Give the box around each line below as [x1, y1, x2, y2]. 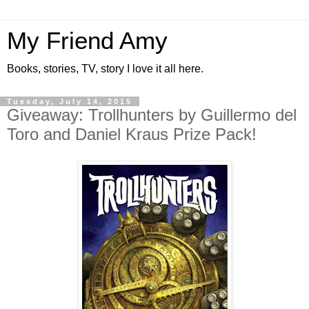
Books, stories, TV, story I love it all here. [7, 63, 203, 74]
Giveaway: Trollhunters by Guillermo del [7, 106, 297, 124]
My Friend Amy [7, 28, 168, 54]
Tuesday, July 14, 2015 [7, 97, 132, 106]
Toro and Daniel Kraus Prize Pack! [7, 125, 257, 143]
